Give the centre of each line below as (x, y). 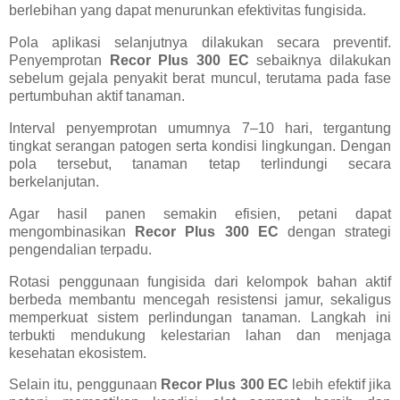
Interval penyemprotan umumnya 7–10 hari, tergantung (200, 128)
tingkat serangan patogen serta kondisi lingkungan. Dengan (200, 146)
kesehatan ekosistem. (78, 353)
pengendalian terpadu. (80, 249)
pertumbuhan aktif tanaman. (97, 96)
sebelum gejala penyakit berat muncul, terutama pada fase (200, 79)
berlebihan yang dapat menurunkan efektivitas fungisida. (187, 11)
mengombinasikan (72, 231)
